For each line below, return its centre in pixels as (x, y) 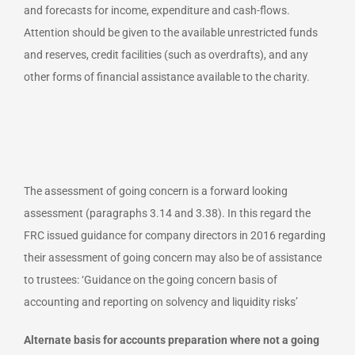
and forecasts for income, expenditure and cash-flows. (157, 10)
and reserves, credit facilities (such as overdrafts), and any (166, 54)
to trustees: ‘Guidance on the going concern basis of (151, 279)
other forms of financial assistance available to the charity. (167, 76)
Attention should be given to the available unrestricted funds (171, 32)
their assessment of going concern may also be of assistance (173, 257)
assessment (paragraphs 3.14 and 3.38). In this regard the (167, 213)
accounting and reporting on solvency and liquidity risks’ (161, 302)
